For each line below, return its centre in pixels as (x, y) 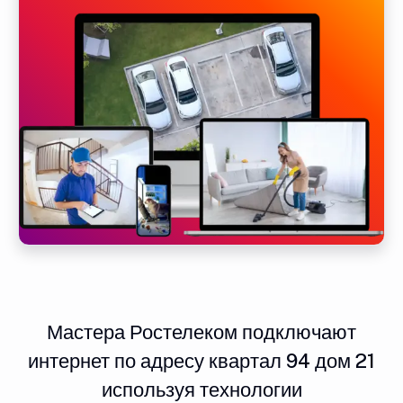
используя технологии (201, 389)
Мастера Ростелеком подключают (201, 331)
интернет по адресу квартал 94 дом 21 (201, 360)
